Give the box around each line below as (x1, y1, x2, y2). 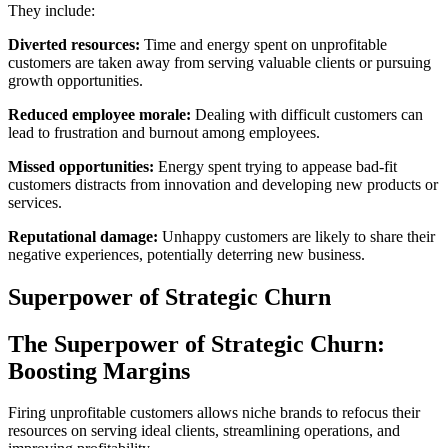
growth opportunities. (8, 71, 143, 89)
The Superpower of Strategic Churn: (8, 330, 385, 357)
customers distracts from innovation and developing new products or (8, 175, 438, 193)
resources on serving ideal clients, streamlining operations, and (8, 422, 400, 440)
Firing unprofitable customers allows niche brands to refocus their (8, 404, 420, 422)
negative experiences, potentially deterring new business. (8, 245, 365, 263)
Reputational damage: (8, 227, 158, 245)
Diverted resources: (8, 35, 140, 53)
